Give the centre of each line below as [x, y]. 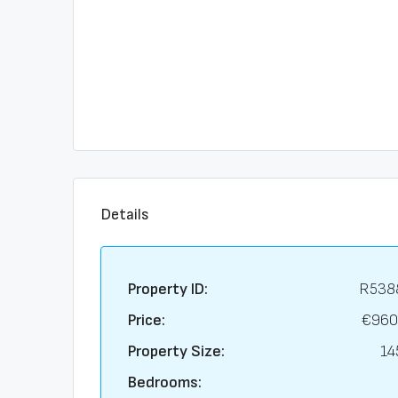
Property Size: [176, 351]
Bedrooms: [165, 382]
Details [125, 215]
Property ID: [168, 289]
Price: [147, 320]
